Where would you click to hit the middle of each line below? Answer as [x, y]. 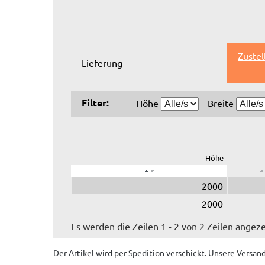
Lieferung [102, 62]
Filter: [95, 102]
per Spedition [139, 252]
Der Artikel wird [84, 252]
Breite [222, 103]
